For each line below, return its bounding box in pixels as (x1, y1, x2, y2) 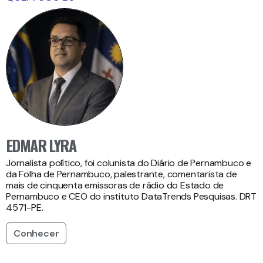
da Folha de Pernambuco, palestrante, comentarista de (6, 167, 237, 180)
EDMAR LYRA (6, 133, 76, 157)
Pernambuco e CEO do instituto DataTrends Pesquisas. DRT (6, 190, 257, 203)
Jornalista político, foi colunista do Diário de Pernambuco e (6, 156, 251, 169)
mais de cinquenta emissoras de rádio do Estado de (6, 178, 224, 191)
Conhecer (14, 227, 59, 240)
